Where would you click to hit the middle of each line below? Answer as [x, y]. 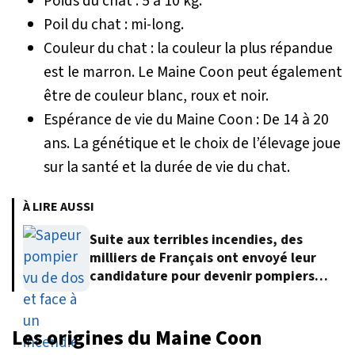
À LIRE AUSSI [59, 206]
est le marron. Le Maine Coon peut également [193, 72]
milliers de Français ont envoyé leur [203, 258]
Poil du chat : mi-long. [114, 24]
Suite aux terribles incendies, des [196, 240]
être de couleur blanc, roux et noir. [156, 95]
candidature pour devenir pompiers [202, 277]
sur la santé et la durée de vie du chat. [167, 167]
